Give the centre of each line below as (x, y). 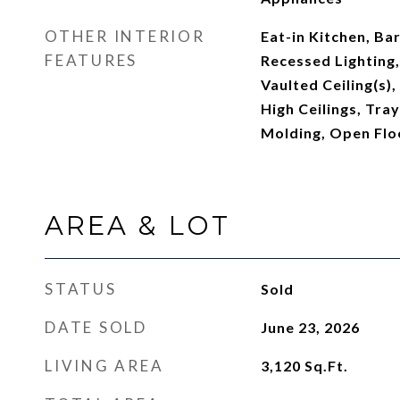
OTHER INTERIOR (125, 36)
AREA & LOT (137, 225)
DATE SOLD (96, 327)
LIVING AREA (104, 366)
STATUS (81, 289)
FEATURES (91, 60)
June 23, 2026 (310, 327)
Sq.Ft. (326, 366)
